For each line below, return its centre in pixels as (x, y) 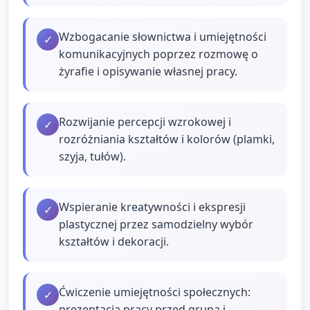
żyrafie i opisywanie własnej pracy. (148, 71)
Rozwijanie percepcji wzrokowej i (145, 121)
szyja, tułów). (92, 156)
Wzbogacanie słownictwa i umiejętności (163, 36)
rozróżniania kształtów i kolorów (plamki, (167, 139)
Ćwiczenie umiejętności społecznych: (155, 292)
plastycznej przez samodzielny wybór (156, 224)
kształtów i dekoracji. (114, 241)
